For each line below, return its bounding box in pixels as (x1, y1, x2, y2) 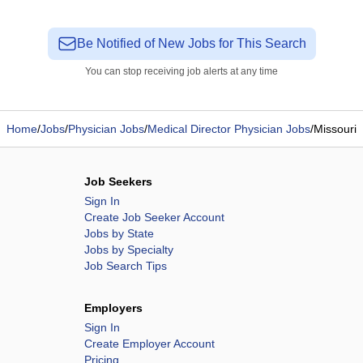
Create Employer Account (84, 337, 215, 350)
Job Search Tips (84, 259, 167, 272)
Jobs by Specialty (84, 243, 173, 256)
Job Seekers (84, 175, 152, 188)
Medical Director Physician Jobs (147, 122, 310, 135)
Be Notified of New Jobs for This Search (76, 36, 306, 50)
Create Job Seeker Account (84, 211, 224, 224)
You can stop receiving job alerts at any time (85, 66, 278, 77)
